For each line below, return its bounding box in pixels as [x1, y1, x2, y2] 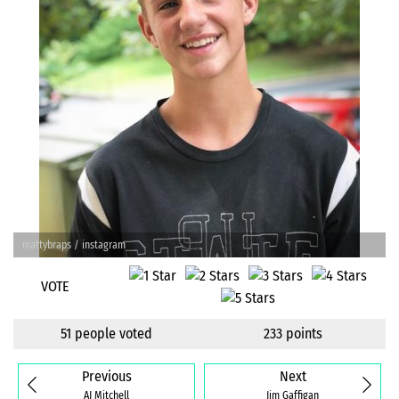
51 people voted [61, 324, 152, 342]
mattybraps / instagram [22, 239, 126, 251]
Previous [81, 368, 132, 386]
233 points [263, 324, 322, 342]
